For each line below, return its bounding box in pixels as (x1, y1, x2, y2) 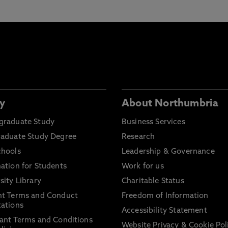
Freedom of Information (122, 192, 209, 200)
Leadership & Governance (122, 148, 215, 156)
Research (122, 133, 155, 141)
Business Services (122, 119, 185, 126)
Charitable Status (122, 178, 184, 185)
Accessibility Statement (122, 207, 207, 215)
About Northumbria (122, 99, 219, 109)
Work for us (122, 163, 164, 170)
